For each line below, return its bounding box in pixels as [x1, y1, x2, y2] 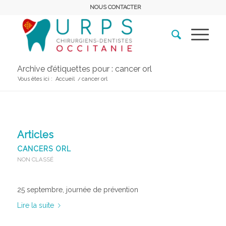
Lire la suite [17, 201, 54, 209]
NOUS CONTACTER [90, 4, 141, 11]
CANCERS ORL [17, 145, 71, 153]
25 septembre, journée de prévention [17, 185, 138, 194]
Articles [17, 129, 53, 141]
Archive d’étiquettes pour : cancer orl [17, 64, 152, 74]
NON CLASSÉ [17, 156, 53, 163]
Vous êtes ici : [17, 76, 52, 82]
